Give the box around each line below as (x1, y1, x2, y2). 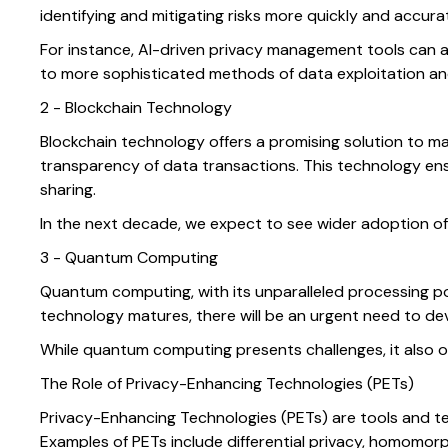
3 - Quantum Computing (40, 247, 218, 269)
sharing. (40, 179, 96, 201)
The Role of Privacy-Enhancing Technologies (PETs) (40, 373, 414, 395)
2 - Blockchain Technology (40, 97, 232, 119)
